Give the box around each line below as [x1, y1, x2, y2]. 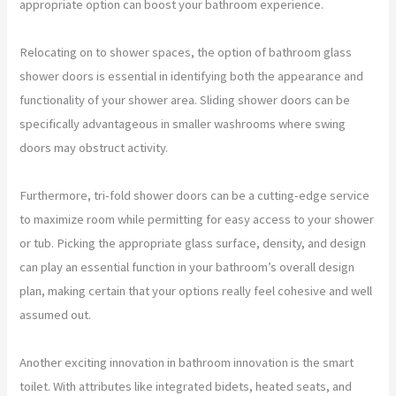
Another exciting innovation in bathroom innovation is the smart [19, 354, 354, 370]
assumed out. [19, 306, 92, 323]
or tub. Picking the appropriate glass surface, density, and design [19, 234, 367, 251]
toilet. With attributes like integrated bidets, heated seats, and [19, 377, 353, 394]
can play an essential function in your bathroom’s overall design [19, 258, 355, 275]
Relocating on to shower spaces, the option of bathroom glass [19, 43, 353, 60]
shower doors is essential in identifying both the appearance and [19, 67, 364, 84]
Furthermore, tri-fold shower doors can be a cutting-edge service [19, 187, 370, 203]
